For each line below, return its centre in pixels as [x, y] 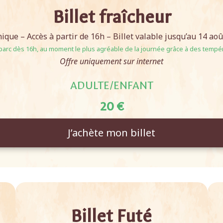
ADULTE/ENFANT [111, 85]
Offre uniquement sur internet [111, 61]
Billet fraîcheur [111, 17]
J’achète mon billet [111, 133]
